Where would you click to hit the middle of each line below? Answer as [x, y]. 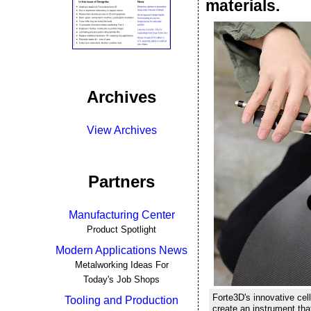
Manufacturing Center [121, 215]
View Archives [121, 130]
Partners [121, 182]
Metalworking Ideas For [121, 265]
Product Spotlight [121, 229]
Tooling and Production [121, 300]
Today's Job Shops [121, 279]
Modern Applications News [121, 250]
